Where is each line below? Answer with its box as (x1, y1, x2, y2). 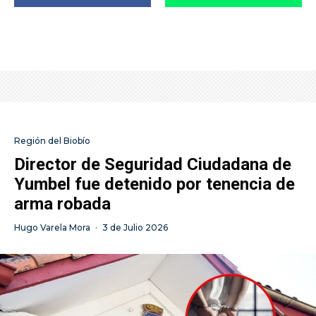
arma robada (14, 194, 111, 214)
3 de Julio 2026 (102, 222, 168, 233)
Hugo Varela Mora (14, 222, 90, 233)
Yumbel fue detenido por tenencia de (14, 174, 295, 195)
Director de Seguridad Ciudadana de (14, 154, 291, 175)
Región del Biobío (14, 135, 90, 147)
